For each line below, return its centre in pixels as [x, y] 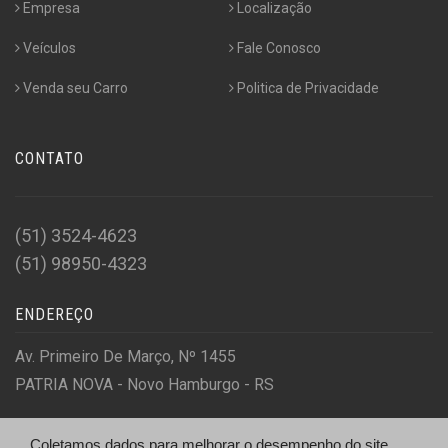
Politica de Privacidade [307, 88]
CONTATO [49, 159]
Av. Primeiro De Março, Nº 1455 [125, 357]
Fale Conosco [278, 48]
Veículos [49, 48]
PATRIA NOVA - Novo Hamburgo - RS [144, 385]
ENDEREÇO [54, 315]
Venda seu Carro [75, 88]
